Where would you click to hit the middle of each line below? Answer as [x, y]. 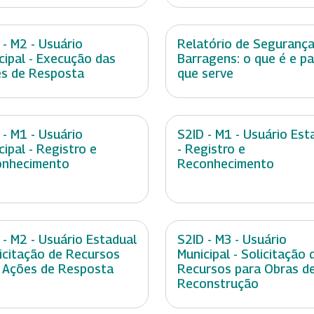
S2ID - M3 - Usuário [232, 240]
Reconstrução [218, 284]
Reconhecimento [226, 164]
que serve [205, 74]
